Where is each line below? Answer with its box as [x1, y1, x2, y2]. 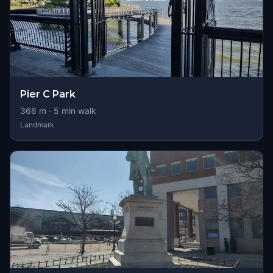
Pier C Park [20, 88, 76, 100]
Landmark [20, 120, 54, 129]
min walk [59, 105, 96, 116]
